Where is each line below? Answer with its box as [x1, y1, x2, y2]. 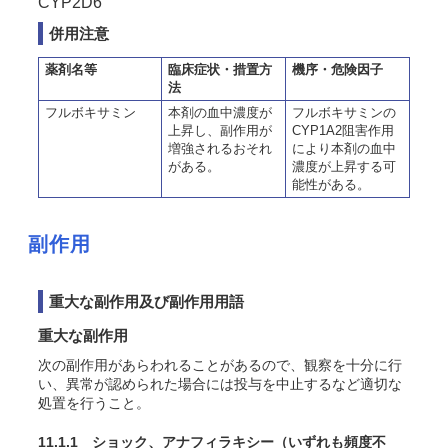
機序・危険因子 [292, 62, 383, 77]
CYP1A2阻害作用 [292, 123, 394, 138]
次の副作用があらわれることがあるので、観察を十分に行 [38, 357, 402, 373]
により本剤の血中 [292, 141, 396, 156]
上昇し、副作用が [168, 123, 272, 138]
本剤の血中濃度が [168, 105, 272, 120]
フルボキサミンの [292, 105, 396, 120]
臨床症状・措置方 [168, 62, 272, 77]
